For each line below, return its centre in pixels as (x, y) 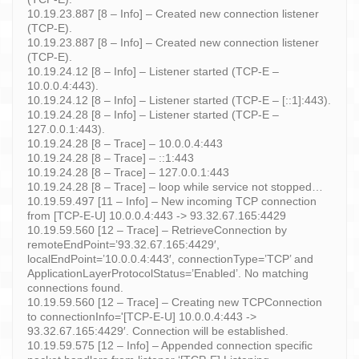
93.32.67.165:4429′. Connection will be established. (158, 331)
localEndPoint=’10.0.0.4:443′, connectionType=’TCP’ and (170, 258)
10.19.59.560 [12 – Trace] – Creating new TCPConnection (175, 302)
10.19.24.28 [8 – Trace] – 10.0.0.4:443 (125, 143)
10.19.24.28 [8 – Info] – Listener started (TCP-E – (153, 114)
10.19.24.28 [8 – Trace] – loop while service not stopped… (175, 186)
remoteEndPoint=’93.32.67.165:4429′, (123, 244)
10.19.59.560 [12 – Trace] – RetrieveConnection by (157, 230)
